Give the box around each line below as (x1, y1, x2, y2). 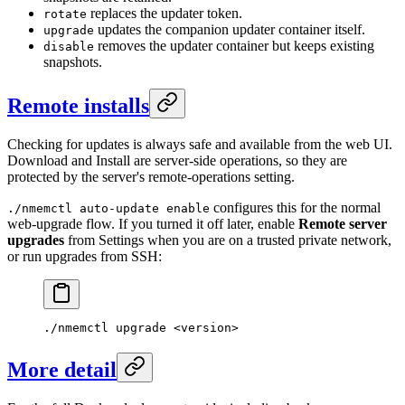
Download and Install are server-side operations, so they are (7, 152, 347, 168)
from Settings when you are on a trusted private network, (64, 231, 391, 248)
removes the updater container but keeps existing (94, 38, 374, 54)
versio (181, 320, 224, 334)
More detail (7, 357, 117, 381)
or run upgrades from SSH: (7, 248, 162, 264)
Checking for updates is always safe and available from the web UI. (7, 136, 392, 152)
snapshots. (43, 54, 102, 71)
